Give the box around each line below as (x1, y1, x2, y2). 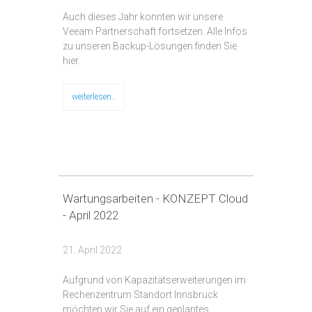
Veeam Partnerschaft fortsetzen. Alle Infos (63, 26, 247, 38)
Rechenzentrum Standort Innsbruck (63, 289, 218, 301)
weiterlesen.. (72, 92, 116, 102)
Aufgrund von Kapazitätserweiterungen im (63, 274, 246, 286)
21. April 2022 (63, 244, 122, 256)
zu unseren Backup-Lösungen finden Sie (63, 40, 237, 52)
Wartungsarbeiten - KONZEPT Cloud (63, 192, 248, 206)
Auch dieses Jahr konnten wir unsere (63, 11, 223, 23)
